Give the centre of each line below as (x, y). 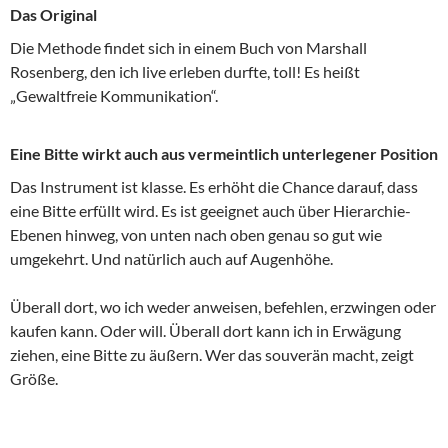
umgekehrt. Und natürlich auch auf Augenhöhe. (171, 259)
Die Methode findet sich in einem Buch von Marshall (188, 48)
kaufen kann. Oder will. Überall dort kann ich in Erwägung (205, 331)
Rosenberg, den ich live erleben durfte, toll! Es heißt (185, 72)
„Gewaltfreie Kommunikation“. (114, 96)
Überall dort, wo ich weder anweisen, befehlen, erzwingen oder (223, 307)
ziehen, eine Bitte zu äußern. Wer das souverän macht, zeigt (212, 355)
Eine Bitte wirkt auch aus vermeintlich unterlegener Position (224, 154)
